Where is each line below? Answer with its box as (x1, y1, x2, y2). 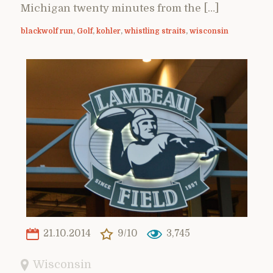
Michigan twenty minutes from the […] (21, 2, 219, 14)
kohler (96, 26, 121, 35)
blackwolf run (21, 26, 73, 35)
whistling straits (124, 26, 186, 35)
